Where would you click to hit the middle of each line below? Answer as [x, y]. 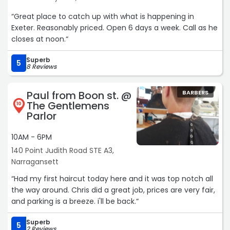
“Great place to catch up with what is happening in [103, 17]
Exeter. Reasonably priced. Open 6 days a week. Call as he [114, 28]
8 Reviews [41, 67]
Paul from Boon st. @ [79, 96]
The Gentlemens [68, 106]
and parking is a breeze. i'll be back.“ [75, 202]
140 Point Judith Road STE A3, [63, 151]
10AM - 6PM [32, 137]
